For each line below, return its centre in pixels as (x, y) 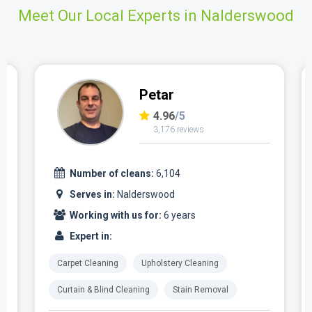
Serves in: (93, 194)
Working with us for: (116, 215)
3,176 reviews (179, 129)
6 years (179, 215)
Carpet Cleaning (88, 263)
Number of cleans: (112, 173)
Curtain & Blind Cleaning (103, 289)
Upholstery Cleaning (180, 263)
